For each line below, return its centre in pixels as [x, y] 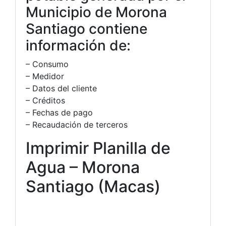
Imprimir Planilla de [98, 148]
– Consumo [47, 64]
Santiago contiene [87, 29]
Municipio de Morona [96, 12]
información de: [78, 45]
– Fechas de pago [59, 112]
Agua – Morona [83, 167]
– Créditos [45, 100]
